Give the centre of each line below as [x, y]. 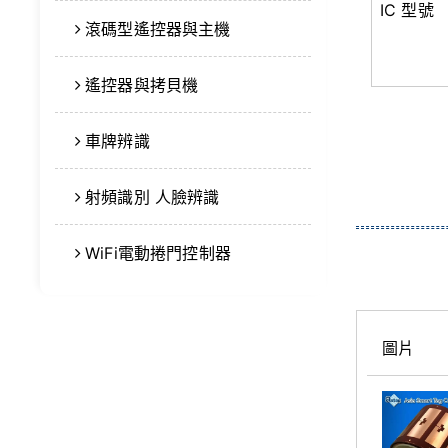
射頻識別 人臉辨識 [152, 197]
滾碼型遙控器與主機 [158, 29]
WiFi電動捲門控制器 [158, 253]
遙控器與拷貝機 [142, 85]
